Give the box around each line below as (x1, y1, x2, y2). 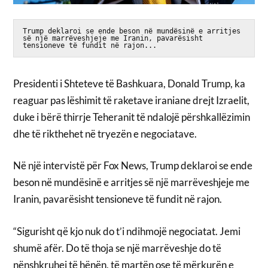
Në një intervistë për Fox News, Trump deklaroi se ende (13, 159, 253, 172)
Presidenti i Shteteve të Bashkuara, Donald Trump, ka (13, 77, 246, 90)
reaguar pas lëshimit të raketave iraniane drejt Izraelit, (13, 93, 250, 106)
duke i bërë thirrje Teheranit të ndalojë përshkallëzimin (13, 110, 251, 123)
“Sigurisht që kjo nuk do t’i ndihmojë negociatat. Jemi (13, 224, 241, 237)
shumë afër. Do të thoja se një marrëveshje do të (13, 241, 222, 254)
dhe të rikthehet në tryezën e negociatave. (13, 127, 197, 140)
